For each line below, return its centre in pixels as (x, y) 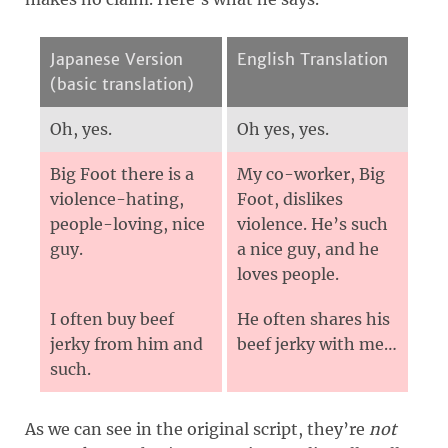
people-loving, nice (127, 223)
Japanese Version (116, 58)
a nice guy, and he (308, 248)
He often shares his (313, 318)
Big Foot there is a (122, 173)
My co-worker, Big (311, 173)
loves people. (288, 273)
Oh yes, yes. (283, 128)
